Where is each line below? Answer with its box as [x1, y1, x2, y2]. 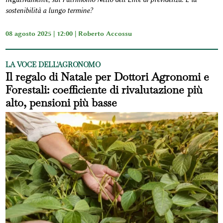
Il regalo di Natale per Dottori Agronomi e [5, 70, 209, 84]
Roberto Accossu [78, 29, 132, 38]
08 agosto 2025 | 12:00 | [5, 29, 78, 38]
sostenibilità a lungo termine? [5, 6, 93, 15]
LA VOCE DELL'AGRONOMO [5, 60, 101, 70]
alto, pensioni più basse [5, 96, 117, 110]
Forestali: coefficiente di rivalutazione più [5, 83, 203, 97]
